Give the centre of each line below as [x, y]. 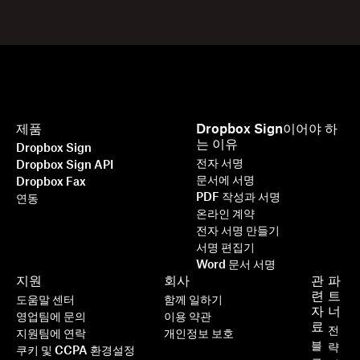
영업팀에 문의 [51, 318]
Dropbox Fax [51, 183]
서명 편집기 [226, 249]
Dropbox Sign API [65, 166]
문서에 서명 [226, 181]
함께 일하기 [193, 301]
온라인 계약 [226, 215]
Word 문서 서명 [236, 266]
